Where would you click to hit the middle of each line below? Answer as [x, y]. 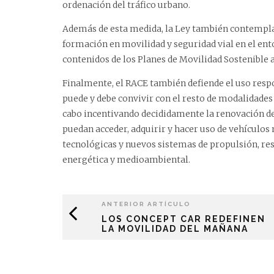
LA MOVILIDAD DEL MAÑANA [175, 229]
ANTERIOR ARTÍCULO [146, 204]
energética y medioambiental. [126, 160]
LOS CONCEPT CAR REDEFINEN [183, 219]
